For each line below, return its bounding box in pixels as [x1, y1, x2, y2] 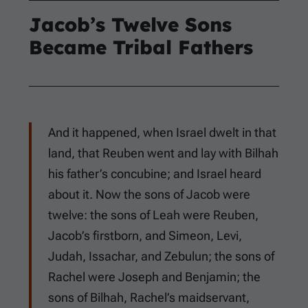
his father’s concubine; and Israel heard [48, 166, 261, 181]
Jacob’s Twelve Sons [29, 12, 232, 37]
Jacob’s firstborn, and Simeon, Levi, [48, 228, 242, 243]
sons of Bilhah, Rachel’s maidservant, [48, 290, 250, 305]
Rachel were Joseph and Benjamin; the [48, 269, 261, 285]
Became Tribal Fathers [29, 35, 253, 60]
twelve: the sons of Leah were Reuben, [48, 208, 258, 223]
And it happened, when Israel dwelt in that [48, 125, 276, 140]
